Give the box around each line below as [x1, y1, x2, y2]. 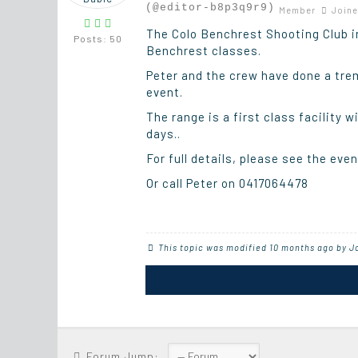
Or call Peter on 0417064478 [146, 176, 308, 191]
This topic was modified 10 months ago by [158, 242, 349, 253]
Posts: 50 [73, 33, 122, 45]
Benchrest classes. [146, 43, 261, 58]
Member [279, 5, 316, 16]
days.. [146, 126, 181, 141]
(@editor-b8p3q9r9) [145, 2, 275, 14]
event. [146, 85, 183, 100]
